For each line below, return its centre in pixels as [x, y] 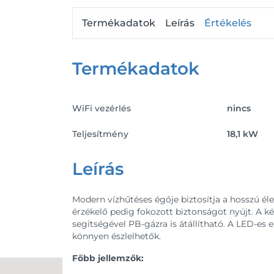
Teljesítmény [100, 134]
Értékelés [228, 23]
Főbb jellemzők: [108, 258]
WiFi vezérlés [102, 109]
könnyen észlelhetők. [117, 236]
